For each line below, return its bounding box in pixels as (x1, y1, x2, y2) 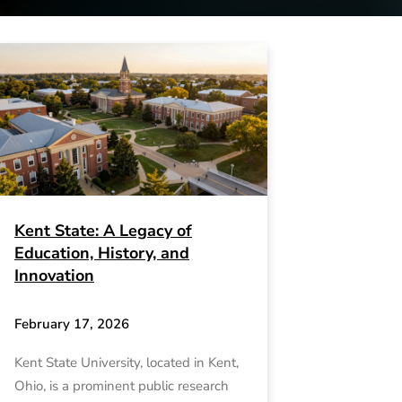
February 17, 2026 (14, 314, 129, 333)
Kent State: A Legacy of (14, 219, 192, 241)
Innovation (14, 264, 94, 286)
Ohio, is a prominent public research (14, 377, 229, 396)
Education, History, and (14, 241, 189, 264)
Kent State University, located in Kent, (14, 354, 239, 372)
